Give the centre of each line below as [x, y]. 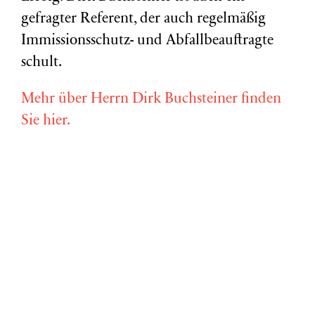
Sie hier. [46, 122]
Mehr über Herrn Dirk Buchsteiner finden [151, 100]
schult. [41, 63]
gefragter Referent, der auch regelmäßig [143, 20]
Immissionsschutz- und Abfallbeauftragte [147, 41]
